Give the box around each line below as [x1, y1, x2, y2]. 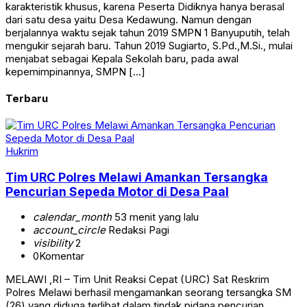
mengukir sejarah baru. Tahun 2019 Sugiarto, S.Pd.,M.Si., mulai [5, 39, 293, 53]
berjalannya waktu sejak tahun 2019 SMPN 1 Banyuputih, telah [5, 26, 290, 40]
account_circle [33, 223, 106, 237]
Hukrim [5, 145, 38, 158]
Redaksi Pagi [106, 223, 169, 237]
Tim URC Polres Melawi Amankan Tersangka [5, 169, 268, 184]
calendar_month [33, 210, 112, 224]
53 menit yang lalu [112, 210, 199, 224]
